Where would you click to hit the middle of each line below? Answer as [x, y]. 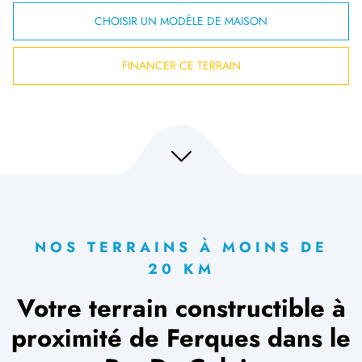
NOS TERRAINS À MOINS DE [181, 247]
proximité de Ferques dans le [181, 338]
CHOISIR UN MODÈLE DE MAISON [181, 21]
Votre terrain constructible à [181, 308]
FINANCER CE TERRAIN [181, 65]
